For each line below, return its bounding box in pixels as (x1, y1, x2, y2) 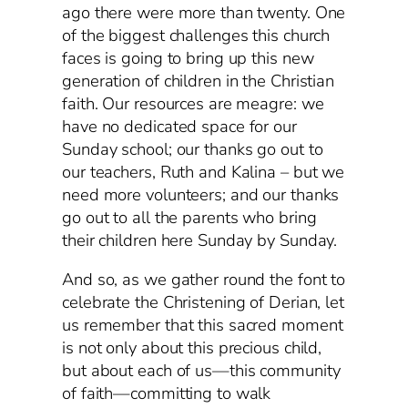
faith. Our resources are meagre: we (62, 91, 324, 116)
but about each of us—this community (62, 359, 341, 383)
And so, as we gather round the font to (62, 268, 346, 292)
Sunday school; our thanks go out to (62, 137, 323, 161)
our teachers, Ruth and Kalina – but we (62, 159, 345, 184)
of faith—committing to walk (62, 382, 271, 406)
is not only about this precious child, (62, 336, 322, 361)
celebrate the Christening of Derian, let (62, 291, 344, 315)
